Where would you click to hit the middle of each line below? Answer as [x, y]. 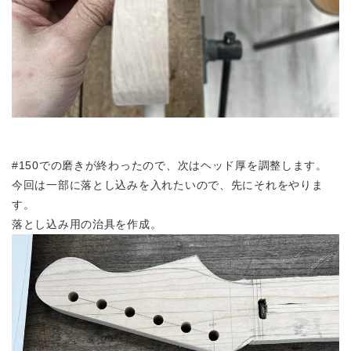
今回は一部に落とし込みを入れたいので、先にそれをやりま [168, 185]
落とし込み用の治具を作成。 [87, 224]
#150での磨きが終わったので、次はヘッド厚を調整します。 [170, 165]
